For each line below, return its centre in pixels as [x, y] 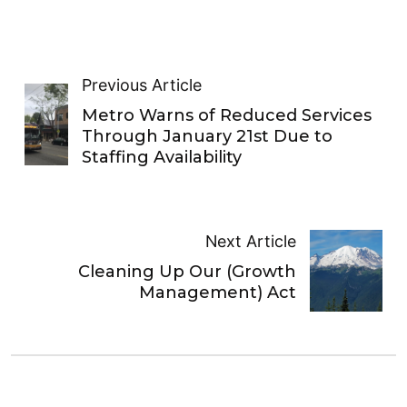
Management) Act [217, 293]
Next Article [250, 242]
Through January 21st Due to [207, 136]
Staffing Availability [161, 157]
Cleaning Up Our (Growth [187, 272]
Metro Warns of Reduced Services [226, 115]
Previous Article [141, 84]
